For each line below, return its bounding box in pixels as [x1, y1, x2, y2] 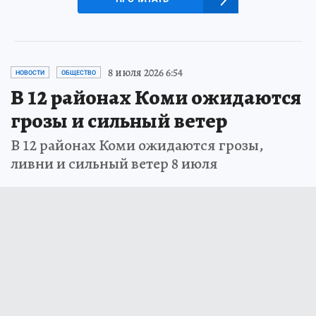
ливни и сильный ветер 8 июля [11, 152, 218, 174]
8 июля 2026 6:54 [108, 64, 183, 80]
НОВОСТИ [16, 68, 44, 76]
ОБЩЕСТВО [61, 68, 96, 76]
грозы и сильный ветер [11, 106, 227, 135]
